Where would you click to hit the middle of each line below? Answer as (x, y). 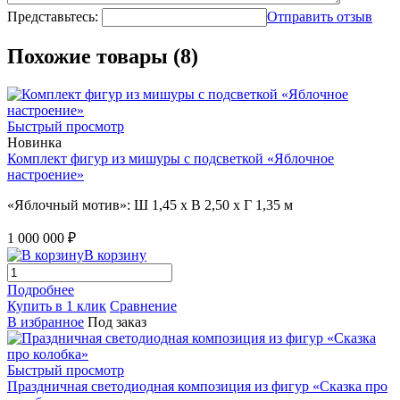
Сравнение (143, 305)
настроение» (46, 174)
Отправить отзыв (320, 17)
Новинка (34, 142)
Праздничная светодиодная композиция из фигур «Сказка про (197, 386)
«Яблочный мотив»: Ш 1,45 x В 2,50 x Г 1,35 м (150, 204)
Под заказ (117, 321)
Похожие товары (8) (103, 56)
